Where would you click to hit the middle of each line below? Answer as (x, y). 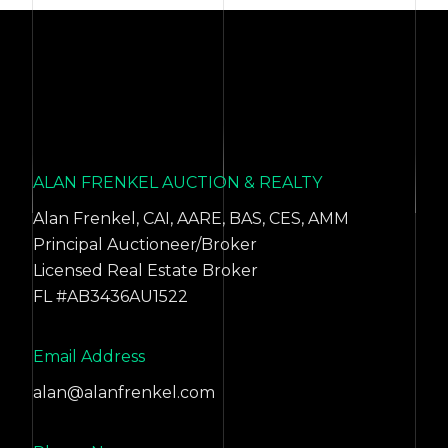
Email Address (89, 356)
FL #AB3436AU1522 (111, 296)
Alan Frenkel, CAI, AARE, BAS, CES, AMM (191, 218)
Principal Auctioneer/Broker (145, 244)
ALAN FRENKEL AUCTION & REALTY (178, 182)
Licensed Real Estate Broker (146, 270)
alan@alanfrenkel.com (124, 392)
